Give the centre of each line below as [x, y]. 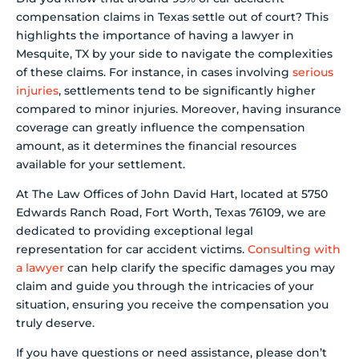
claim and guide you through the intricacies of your [165, 286]
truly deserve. [55, 323]
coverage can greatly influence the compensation [161, 127]
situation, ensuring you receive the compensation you [172, 305]
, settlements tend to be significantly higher [187, 90]
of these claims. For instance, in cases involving [154, 72]
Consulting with [294, 250]
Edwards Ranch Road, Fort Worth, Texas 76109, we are [171, 213]
